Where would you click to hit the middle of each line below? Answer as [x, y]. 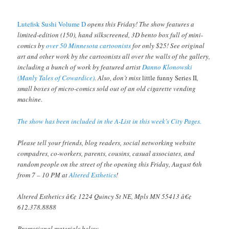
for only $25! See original [168, 46]
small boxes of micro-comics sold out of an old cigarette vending [107, 89]
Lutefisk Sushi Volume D [52, 24]
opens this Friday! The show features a [140, 24]
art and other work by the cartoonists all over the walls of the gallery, [114, 56]
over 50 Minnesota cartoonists [89, 46]
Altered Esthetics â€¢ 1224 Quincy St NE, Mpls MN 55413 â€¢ [105, 196]
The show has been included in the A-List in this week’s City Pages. [110, 121]
